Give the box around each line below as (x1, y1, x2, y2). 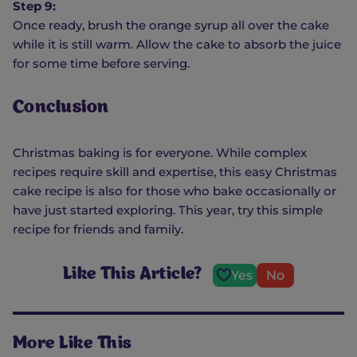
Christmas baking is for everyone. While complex (13, 144, 307, 160)
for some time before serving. (13, 55, 190, 71)
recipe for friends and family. (13, 221, 183, 237)
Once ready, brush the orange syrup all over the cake (13, 17, 329, 33)
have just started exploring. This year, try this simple (13, 202, 323, 218)
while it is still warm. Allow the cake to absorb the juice (13, 36, 341, 52)
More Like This (13, 335, 132, 353)
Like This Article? (62, 266, 201, 284)
